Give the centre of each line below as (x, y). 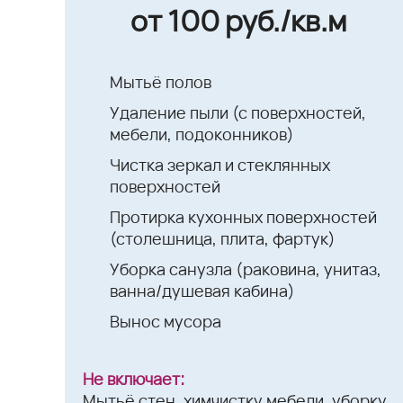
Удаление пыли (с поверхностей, (238, 112)
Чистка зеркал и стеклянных (220, 164)
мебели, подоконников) (202, 134)
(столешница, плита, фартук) (223, 238)
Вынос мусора (166, 321)
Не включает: (134, 378)
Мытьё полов (161, 81)
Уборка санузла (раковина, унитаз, (246, 269)
